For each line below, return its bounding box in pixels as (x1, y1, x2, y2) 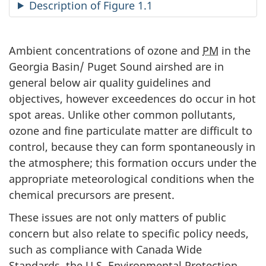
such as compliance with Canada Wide (9, 242, 202, 257)
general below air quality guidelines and (9, 75, 211, 90)
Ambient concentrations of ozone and (9, 43, 202, 58)
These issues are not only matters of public (9, 210, 226, 225)
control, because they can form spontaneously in (9, 139, 255, 154)
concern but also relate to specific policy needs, (9, 226, 249, 241)
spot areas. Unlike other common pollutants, (9, 107, 236, 122)
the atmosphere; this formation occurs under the (9, 155, 256, 170)
